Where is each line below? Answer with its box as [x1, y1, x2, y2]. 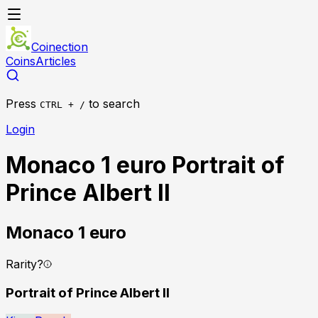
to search [89, 97, 140, 111]
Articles [35, 54, 76, 68]
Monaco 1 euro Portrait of [6, 151, 285, 180]
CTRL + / [40, 99, 85, 110]
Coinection [31, 40, 88, 54]
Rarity [6, 256, 37, 271]
